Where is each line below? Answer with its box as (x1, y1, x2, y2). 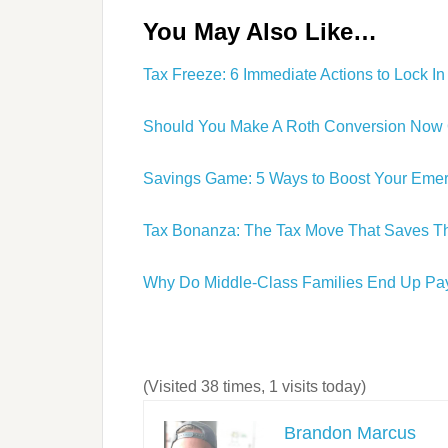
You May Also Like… (143, 18, 377, 45)
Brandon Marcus (284, 423, 416, 443)
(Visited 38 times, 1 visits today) (143, 378, 366, 395)
